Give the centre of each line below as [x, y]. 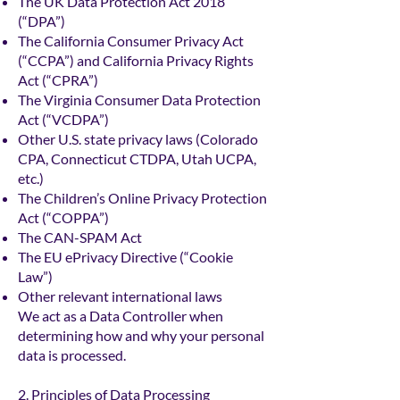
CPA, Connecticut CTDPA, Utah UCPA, [137, 159]
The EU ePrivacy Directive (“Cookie [125, 257]
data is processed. [72, 355]
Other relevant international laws [120, 296]
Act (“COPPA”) [63, 218]
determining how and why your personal [141, 336]
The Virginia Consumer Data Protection [139, 100]
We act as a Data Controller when [121, 316]
